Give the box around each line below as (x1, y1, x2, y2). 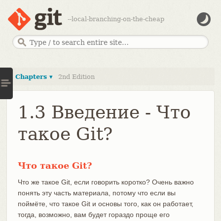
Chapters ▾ (15, 73, 53, 80)
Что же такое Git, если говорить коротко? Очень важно (17, 178, 194, 186)
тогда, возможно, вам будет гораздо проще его (17, 210, 170, 219)
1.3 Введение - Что (17, 102, 191, 122)
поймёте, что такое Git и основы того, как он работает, (17, 199, 193, 208)
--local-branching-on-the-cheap (67, 15, 164, 23)
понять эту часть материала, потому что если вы (17, 188, 176, 197)
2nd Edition (58, 73, 95, 80)
